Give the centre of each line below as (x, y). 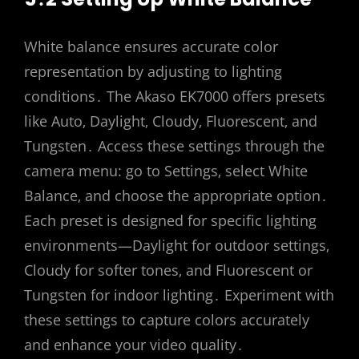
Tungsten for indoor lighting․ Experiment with (179, 294)
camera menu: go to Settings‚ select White (166, 170)
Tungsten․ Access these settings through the (174, 145)
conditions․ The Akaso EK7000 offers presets (175, 96)
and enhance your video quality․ (134, 344)
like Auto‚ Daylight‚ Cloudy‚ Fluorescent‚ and (171, 121)
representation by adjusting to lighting (153, 71)
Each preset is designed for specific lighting (170, 220)
